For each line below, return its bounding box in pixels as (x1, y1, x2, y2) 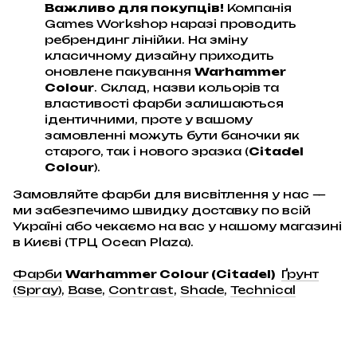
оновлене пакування (45, 64, 194, 78)
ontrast (119, 282, 174, 296)
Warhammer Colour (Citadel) (65, 266, 275, 280)
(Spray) (13, 282, 61, 296)
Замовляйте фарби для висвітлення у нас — (13, 186, 326, 201)
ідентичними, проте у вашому (45, 112, 253, 126)
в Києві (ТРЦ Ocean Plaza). (13, 234, 194, 249)
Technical (230, 282, 296, 296)
